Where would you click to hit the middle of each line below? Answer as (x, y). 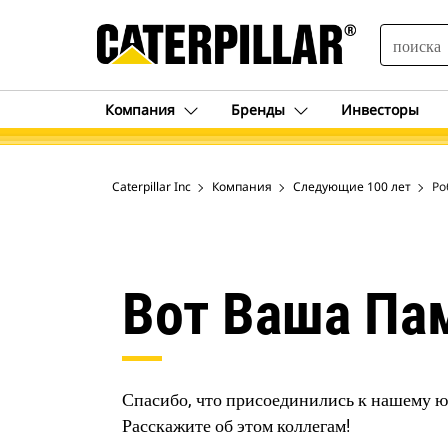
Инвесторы (380, 109)
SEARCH (407, 33)
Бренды (258, 109)
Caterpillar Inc (151, 186)
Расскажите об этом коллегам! (236, 425)
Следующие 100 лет (352, 186)
